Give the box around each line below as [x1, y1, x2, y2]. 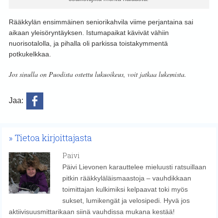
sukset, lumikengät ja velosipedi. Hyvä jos [62, 197, 190, 205]
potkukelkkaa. [8, 50, 51, 58]
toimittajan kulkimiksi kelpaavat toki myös [62, 185, 188, 194]
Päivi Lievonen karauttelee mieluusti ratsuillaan [62, 163, 206, 171]
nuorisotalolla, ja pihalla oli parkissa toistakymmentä [8, 39, 168, 48]
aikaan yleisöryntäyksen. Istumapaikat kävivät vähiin [8, 29, 169, 37]
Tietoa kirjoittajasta [14, 132, 92, 144]
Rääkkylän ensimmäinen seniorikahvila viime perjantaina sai [8, 18, 193, 26]
